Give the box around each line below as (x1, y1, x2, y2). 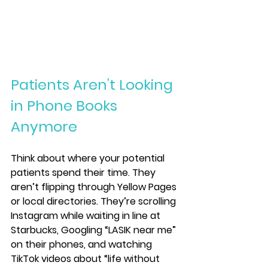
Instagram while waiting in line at (11, 208, 163, 223)
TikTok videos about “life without (11, 251, 162, 266)
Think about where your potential (11, 151, 167, 165)
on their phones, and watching (11, 237, 154, 251)
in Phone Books (11, 95, 121, 115)
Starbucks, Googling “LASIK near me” (11, 223, 178, 237)
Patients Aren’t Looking (11, 74, 176, 95)
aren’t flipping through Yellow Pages (11, 179, 179, 194)
